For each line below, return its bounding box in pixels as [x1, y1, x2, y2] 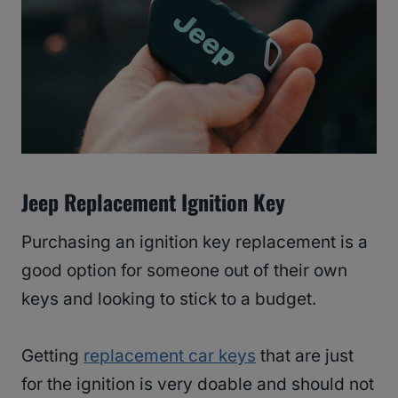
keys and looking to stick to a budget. [21, 289, 316, 310]
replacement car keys [84, 346, 256, 367]
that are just [256, 346, 354, 367]
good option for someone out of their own [21, 260, 347, 282]
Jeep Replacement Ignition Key [21, 186, 285, 219]
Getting [21, 346, 84, 367]
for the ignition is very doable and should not [21, 374, 374, 395]
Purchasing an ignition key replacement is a [21, 232, 368, 253]
